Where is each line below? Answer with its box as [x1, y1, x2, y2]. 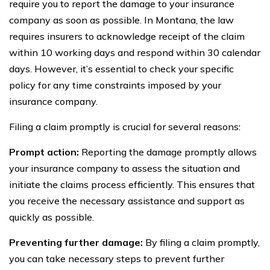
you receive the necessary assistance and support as [9, 194, 245, 207]
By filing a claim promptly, [143, 236, 260, 248]
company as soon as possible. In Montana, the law [9, 13, 234, 26]
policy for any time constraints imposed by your [9, 78, 221, 91]
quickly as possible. [9, 210, 94, 223]
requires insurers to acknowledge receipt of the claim [9, 30, 245, 42]
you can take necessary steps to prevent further [9, 252, 224, 265]
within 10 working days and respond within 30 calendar [9, 46, 260, 58]
